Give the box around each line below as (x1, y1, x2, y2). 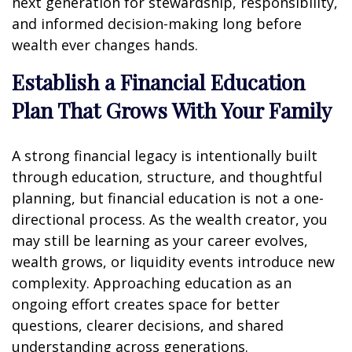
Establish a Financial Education (12, 67, 305, 96)
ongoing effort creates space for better (12, 294, 280, 313)
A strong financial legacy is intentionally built (12, 145, 317, 165)
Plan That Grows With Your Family (12, 95, 332, 124)
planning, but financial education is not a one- (12, 188, 324, 207)
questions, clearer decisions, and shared (12, 315, 284, 335)
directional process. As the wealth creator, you (12, 209, 328, 229)
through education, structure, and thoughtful (12, 167, 322, 186)
